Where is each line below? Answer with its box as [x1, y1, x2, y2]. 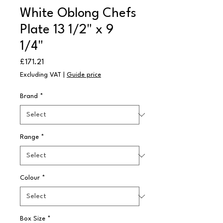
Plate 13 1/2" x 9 [20, 23, 113, 36]
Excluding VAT [20, 72, 61, 78]
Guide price [67, 72, 101, 78]
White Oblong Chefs [20, 7, 136, 20]
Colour [20, 175, 40, 181]
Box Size [20, 216, 45, 222]
